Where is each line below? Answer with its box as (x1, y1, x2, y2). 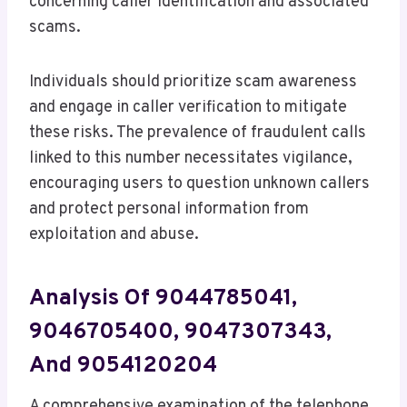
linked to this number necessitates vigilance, (29, 148, 352, 170)
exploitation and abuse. (29, 224, 199, 246)
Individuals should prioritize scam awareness (29, 72, 357, 94)
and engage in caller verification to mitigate (29, 97, 347, 119)
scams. (29, 17, 81, 39)
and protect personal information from (29, 199, 309, 221)
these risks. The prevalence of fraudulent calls (29, 123, 366, 144)
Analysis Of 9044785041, (29, 283, 297, 313)
